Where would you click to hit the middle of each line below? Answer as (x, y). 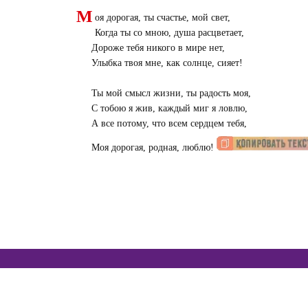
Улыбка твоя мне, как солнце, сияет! (167, 63)
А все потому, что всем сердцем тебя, (169, 124)
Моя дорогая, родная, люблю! (154, 148)
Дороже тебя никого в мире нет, (158, 48)
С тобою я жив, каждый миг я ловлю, (169, 109)
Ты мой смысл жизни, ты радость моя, (171, 93)
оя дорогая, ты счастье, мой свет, (162, 18)
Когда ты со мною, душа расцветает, (169, 33)
